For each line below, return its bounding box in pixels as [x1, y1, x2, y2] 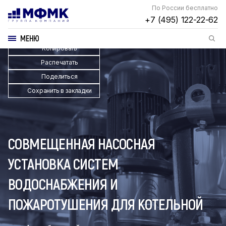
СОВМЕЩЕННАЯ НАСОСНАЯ [8, 134, 155, 152]
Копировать [41, 44, 78, 52]
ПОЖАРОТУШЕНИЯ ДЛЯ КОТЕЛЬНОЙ [8, 195, 203, 213]
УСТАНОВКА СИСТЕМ [8, 154, 119, 173]
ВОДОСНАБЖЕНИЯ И [8, 175, 118, 193]
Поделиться [41, 73, 78, 80]
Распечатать [41, 59, 78, 66]
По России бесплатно [152, 4, 218, 12]
